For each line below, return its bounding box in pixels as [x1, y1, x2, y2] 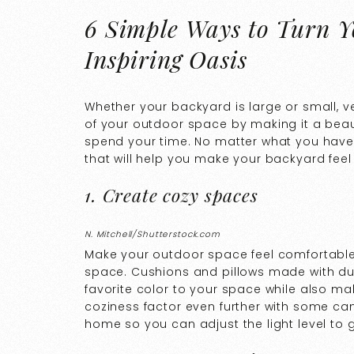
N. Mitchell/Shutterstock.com [85, 228, 220, 241]
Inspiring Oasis [85, 43, 247, 75]
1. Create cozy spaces [85, 182, 258, 207]
